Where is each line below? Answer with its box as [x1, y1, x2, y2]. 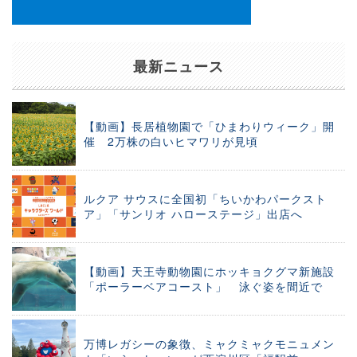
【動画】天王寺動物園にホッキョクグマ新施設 [84, 263, 335, 280]
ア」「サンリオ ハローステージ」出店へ [84, 206, 303, 222]
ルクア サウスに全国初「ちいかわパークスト [84, 190, 327, 207]
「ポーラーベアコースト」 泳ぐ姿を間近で [84, 278, 323, 295]
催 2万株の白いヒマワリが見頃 [84, 133, 258, 150]
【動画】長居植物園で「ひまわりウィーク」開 [84, 118, 335, 135]
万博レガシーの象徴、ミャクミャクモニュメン [84, 335, 335, 352]
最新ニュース [133, 56, 224, 77]
